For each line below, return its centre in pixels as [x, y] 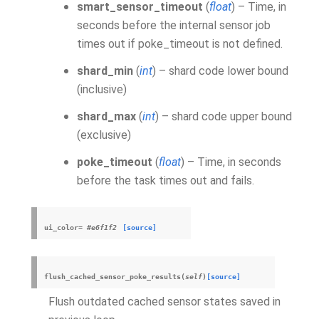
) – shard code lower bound [220, 71]
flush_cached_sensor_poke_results [113, 277]
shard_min [105, 71]
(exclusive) [104, 135]
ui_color [61, 228]
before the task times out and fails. [166, 181]
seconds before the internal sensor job [174, 25]
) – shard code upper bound [224, 116]
